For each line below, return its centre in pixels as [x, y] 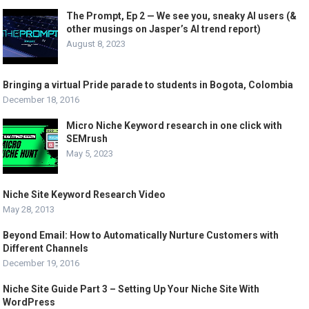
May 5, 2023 [90, 154]
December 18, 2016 [41, 100]
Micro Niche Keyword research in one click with [175, 126]
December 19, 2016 [41, 263]
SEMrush [87, 139]
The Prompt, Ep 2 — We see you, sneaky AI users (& [182, 16]
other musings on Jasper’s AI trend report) [164, 29]
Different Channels [46, 249]
